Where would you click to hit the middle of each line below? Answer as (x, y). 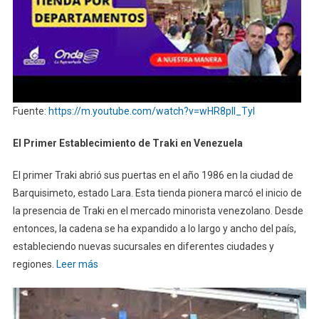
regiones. (34, 265)
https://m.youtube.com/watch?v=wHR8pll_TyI (151, 111)
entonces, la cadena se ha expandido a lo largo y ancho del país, (154, 229)
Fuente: (30, 111)
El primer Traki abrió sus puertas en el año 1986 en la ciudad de (153, 176)
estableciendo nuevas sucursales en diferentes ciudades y (143, 247)
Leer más (77, 265)
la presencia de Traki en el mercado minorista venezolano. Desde (158, 211)
